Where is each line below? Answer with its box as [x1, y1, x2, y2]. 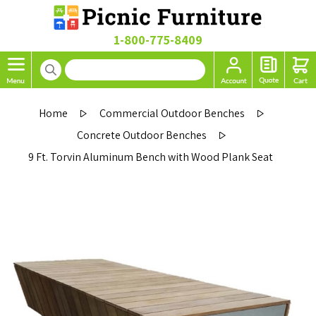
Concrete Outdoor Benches [77, 128, 207, 142]
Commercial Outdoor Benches [99, 106, 245, 121]
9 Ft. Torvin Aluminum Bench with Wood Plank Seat [28, 150, 274, 164]
